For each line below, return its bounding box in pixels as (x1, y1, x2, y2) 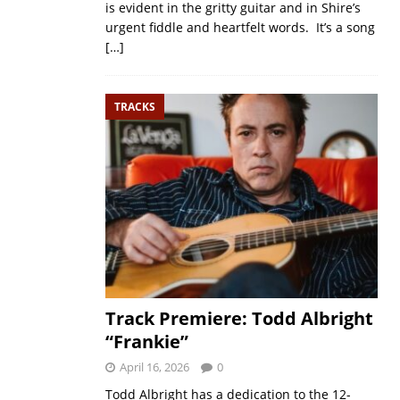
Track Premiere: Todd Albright (104, 306, 373, 331)
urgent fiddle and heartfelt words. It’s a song (104, 18, 375, 36)
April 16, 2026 (119, 359, 189, 376)
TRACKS (113, 98, 155, 114)
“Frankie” (104, 329, 188, 354)
